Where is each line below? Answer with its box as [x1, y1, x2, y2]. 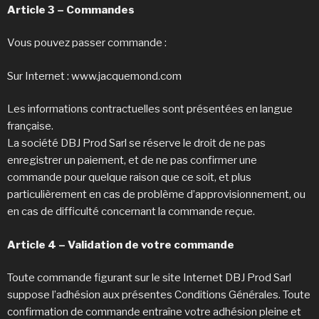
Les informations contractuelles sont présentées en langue [7, 103, 293, 116]
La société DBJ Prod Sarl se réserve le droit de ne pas [7, 137, 266, 150]
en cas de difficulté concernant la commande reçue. [7, 205, 257, 219]
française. [7, 120, 53, 133]
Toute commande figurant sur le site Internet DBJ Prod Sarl [7, 271, 291, 285]
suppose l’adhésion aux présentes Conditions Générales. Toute [7, 288, 310, 302]
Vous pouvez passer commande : [7, 36, 169, 50]
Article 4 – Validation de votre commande [7, 238, 234, 251]
